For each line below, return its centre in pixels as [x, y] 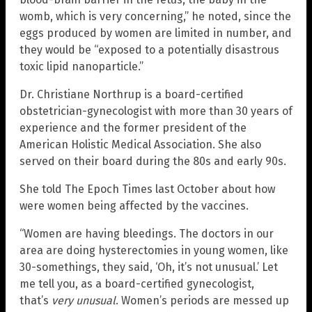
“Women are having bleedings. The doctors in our [147, 234]
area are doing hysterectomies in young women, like [154, 251]
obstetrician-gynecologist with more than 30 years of [156, 111]
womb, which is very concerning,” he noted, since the [155, 17]
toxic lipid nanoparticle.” [81, 67]
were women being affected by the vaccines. [134, 206]
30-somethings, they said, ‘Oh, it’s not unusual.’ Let [149, 267]
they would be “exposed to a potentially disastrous [149, 50]
